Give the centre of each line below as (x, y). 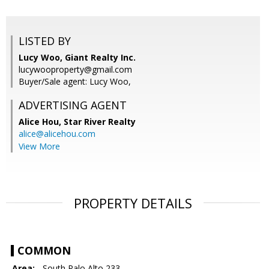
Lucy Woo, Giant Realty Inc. (77, 58)
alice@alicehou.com (57, 134)
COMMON (44, 251)
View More (39, 147)
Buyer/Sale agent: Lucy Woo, (75, 82)
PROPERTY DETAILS (133, 203)
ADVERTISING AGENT (73, 105)
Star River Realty (100, 122)
